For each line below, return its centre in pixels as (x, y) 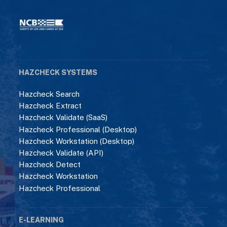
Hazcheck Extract (50, 106)
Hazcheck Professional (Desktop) (78, 129)
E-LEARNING (42, 220)
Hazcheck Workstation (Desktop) (77, 141)
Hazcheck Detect (50, 165)
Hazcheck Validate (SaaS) (63, 118)
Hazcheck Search (49, 94)
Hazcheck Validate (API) (61, 153)
